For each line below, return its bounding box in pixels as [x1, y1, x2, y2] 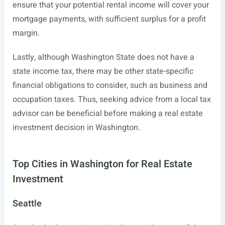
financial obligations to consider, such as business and [12, 79, 207, 92]
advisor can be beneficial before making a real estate [12, 107, 203, 120]
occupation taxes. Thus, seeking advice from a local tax [12, 93, 211, 106]
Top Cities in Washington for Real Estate [12, 157, 192, 172]
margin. [12, 27, 40, 40]
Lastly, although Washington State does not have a [12, 51, 194, 64]
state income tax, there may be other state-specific [12, 65, 193, 78]
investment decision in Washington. [12, 122, 140, 134]
